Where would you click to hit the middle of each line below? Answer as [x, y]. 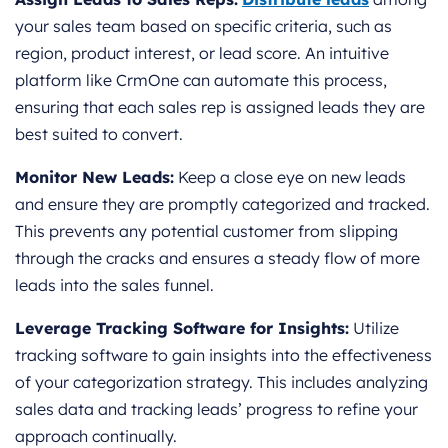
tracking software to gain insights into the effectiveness [223, 355]
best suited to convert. [99, 134]
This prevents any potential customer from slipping [206, 231]
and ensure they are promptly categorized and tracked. [222, 204]
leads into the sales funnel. [114, 285]
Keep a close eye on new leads [290, 177]
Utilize [374, 328]
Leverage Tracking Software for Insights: [182, 328]
